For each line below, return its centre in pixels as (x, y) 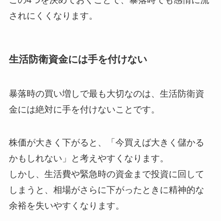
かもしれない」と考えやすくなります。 (89, 159)
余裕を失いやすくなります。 (66, 206)
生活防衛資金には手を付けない (78, 59)
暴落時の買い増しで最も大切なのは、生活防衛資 (106, 93)
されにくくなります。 (53, 16)
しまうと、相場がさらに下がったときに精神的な (106, 190)
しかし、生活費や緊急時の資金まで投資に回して (106, 174)
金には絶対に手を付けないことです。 (84, 109)
